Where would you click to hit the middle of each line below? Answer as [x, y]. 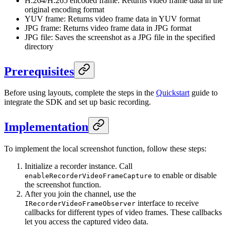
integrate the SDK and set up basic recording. [78, 102]
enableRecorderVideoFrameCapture [88, 176]
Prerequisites [39, 71]
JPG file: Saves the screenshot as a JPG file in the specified [120, 37]
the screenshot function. [63, 185]
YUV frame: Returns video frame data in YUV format [112, 18]
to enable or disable [184, 176]
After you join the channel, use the [80, 194]
